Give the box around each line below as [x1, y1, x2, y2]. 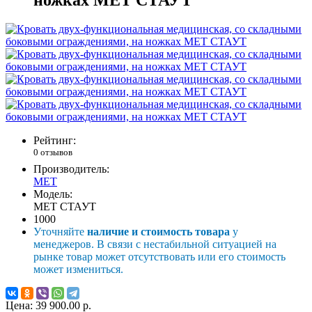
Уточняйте [33, 225, 87, 237]
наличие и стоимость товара [87, 225, 230, 237]
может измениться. [33, 263, 123, 275]
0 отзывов [33, 147, 72, 158]
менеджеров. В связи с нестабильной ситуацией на [33, 237, 276, 250]
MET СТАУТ [33, 200, 96, 212]
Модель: [33, 187, 72, 200]
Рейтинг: [33, 134, 76, 147]
